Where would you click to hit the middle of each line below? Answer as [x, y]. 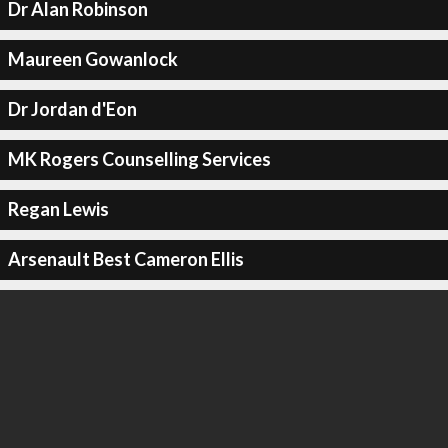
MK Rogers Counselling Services [139, 159]
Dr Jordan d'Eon [72, 109]
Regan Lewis [58, 209]
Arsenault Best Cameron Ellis [125, 259]
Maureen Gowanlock [92, 59]
